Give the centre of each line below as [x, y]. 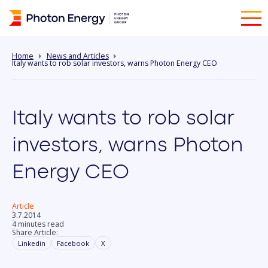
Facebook [73, 243]
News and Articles [77, 56]
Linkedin [31, 243]
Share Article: [35, 233]
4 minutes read [38, 224]
